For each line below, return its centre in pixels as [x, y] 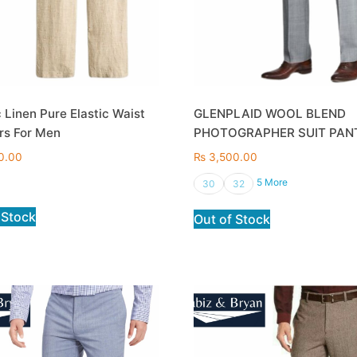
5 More [273, 182]
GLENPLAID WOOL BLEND [270, 114]
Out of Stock [232, 219]
